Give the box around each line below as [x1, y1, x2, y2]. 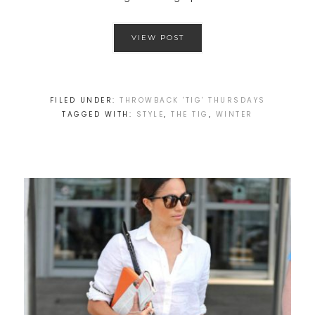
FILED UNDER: [49, 95, 120, 106]
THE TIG [171, 109, 209, 120]
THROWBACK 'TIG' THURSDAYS [120, 95, 266, 106]
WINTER [215, 109, 253, 120]
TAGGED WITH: [62, 109, 136, 120]
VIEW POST [131, 33, 184, 43]
